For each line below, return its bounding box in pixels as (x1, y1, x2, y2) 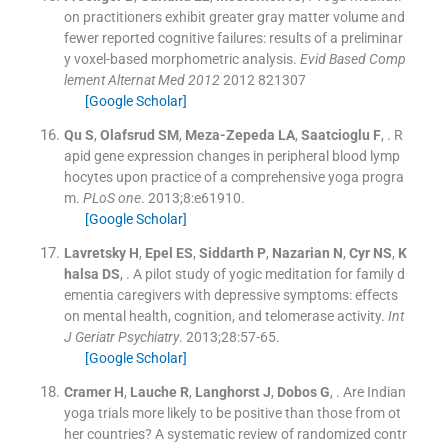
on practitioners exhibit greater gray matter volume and (63, 9, 405, 26)
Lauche (129, 384, 177, 401)
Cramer (63, 384, 111, 401)
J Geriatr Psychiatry (63, 329, 179, 346)
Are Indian (342, 384, 406, 401)
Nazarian (271, 245, 330, 262)
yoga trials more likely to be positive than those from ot (63, 405, 401, 422)
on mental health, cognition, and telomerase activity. (63, 308, 385, 325)
